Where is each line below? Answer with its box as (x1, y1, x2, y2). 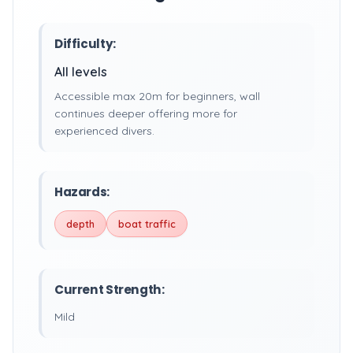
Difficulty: (54, 35, 116, 52)
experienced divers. (54, 124, 154, 138)
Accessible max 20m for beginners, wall (54, 89, 260, 103)
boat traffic (118, 217, 176, 230)
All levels (54, 64, 107, 80)
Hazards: (54, 184, 110, 200)
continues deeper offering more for (54, 106, 237, 121)
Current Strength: (54, 281, 165, 298)
